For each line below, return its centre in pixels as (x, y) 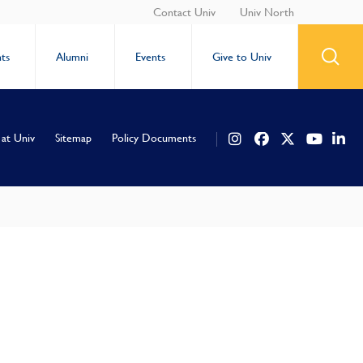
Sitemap (73, 138)
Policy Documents (154, 138)
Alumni (73, 57)
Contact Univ (184, 12)
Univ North (267, 12)
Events (151, 57)
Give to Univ (242, 57)
